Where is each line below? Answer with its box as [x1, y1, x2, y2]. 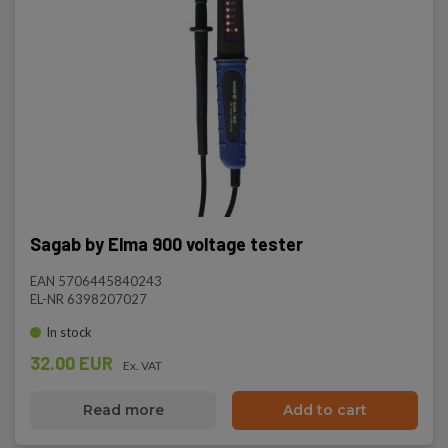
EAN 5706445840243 [30, 273, 162, 289]
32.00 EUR [30, 352, 113, 374]
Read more [82, 401, 164, 419]
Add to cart [283, 401, 367, 419]
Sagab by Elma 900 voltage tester [30, 233, 303, 255]
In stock [46, 324, 92, 340]
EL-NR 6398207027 [30, 291, 147, 307]
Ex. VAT [123, 358, 162, 373]
